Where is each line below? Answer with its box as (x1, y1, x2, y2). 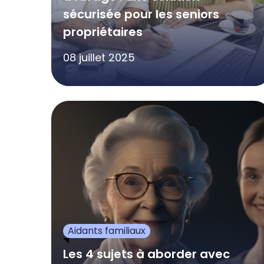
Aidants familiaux (68, 223, 146, 237)
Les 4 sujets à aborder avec (63, 245, 230, 262)
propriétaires (63, 23, 143, 40)
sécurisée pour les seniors (63, 5, 219, 22)
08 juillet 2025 (63, 49, 135, 65)
